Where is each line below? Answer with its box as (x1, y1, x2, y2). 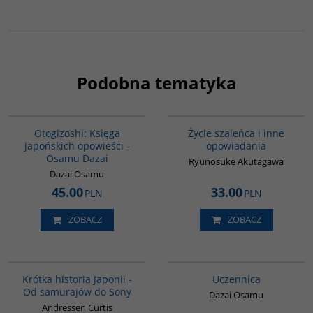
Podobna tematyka (76, 71, 237, 94)
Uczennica (212, 272, 261, 286)
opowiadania (206, 138, 266, 152)
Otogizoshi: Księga (34, 126, 120, 140)
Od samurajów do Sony (22, 284, 131, 298)
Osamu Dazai (45, 151, 108, 165)
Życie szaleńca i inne (188, 126, 284, 140)
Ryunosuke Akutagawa (189, 154, 284, 168)
